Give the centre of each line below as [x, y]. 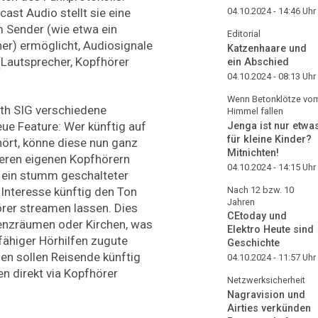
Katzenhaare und [267, 48]
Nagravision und [266, 295]
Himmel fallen [255, 111]
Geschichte [253, 243]
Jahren [241, 202]
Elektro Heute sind [270, 230]
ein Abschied [258, 62]
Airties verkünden [269, 309]
